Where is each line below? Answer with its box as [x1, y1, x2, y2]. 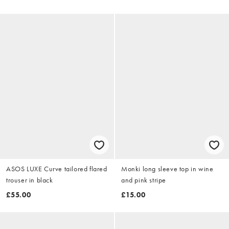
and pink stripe [121, 175, 166, 185]
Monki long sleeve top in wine [121, 164, 214, 174]
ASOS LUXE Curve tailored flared [6, 164, 107, 174]
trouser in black [6, 175, 53, 185]
